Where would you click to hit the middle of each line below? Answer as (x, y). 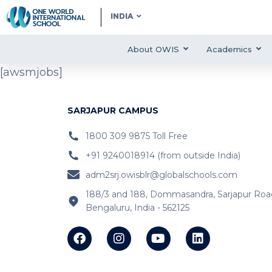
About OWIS (153, 49)
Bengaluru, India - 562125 (137, 208)
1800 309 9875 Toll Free (136, 136)
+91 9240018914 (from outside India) (163, 156)
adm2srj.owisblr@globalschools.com (161, 175)
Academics (229, 49)
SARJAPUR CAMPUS (113, 111)
